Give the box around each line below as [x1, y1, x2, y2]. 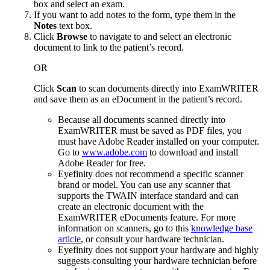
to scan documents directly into [77, 83, 199, 93]
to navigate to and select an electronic [87, 31, 231, 42]
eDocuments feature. [118, 212, 201, 222]
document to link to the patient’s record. [34, 42, 184, 52]
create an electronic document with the [58, 201, 204, 212]
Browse [57, 31, 87, 42]
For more [201, 212, 236, 222]
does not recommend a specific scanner [93, 168, 243, 179]
